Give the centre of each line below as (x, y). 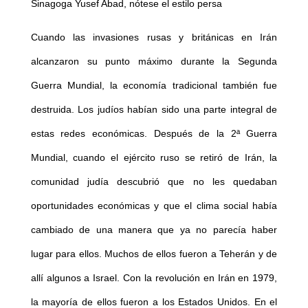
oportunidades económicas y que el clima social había (154, 206)
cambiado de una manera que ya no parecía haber (154, 230)
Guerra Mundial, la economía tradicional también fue (154, 86)
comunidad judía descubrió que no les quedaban (154, 182)
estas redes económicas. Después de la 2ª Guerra (154, 134)
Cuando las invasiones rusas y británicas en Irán (154, 37)
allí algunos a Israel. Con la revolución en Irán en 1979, (154, 278)
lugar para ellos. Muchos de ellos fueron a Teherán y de (154, 254)
